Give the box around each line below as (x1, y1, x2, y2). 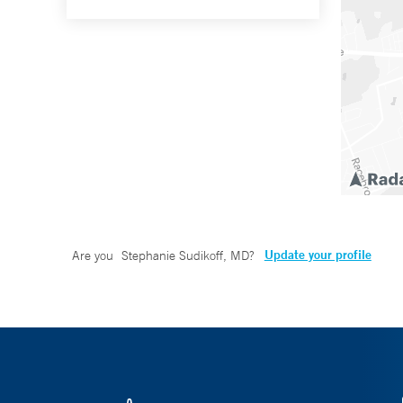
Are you (72, 247, 117, 264)
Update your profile (264, 246, 372, 264)
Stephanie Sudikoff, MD (121, 247, 249, 264)
